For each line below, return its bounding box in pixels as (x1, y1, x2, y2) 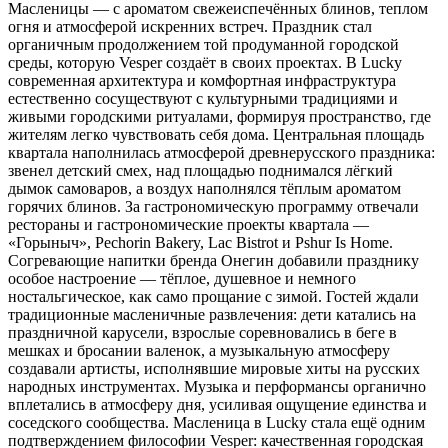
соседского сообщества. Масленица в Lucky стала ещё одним (8, 414, 425, 432)
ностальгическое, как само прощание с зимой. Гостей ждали (8, 288, 419, 306)
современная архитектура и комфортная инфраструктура (8, 72, 396, 90)
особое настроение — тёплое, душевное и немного (8, 270, 356, 288)
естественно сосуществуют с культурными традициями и (8, 90, 398, 108)
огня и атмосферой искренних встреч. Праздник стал (8, 18, 372, 36)
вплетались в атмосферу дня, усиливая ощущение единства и (8, 396, 427, 414)
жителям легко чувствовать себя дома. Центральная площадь (8, 126, 424, 144)
